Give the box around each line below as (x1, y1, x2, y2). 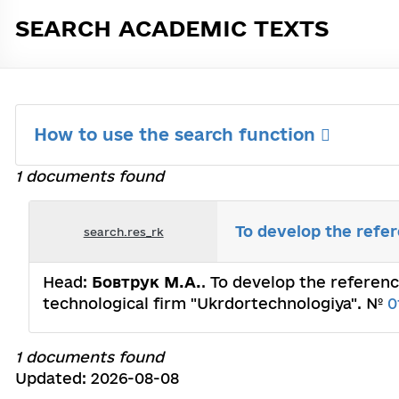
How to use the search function (34, 125, 321, 144)
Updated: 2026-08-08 (15, 370, 179, 387)
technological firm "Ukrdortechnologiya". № (43, 295, 387, 312)
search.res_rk (83, 224, 164, 238)
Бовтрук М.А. (92, 273, 201, 290)
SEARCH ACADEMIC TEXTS (15, 15, 329, 41)
